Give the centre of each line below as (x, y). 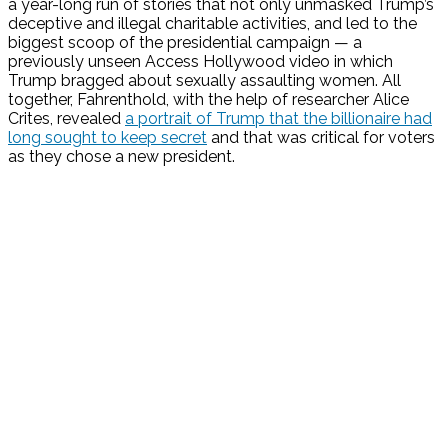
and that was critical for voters (321, 138)
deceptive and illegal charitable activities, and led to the (212, 24)
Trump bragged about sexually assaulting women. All (204, 81)
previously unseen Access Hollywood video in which (200, 62)
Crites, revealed (66, 119)
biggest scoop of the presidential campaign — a (185, 43)
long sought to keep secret (107, 138)
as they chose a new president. (123, 157)
